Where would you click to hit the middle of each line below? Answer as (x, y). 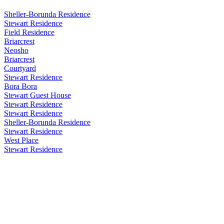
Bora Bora (20, 86)
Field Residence (29, 32)
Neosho (16, 50)
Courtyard (20, 68)
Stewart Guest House (37, 95)
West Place (21, 140)
